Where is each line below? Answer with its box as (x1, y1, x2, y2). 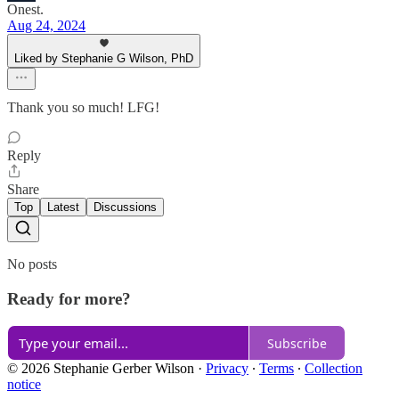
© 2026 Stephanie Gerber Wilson (7, 361, 194, 377)
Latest (47, 199, 79, 214)
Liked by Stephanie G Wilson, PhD (14, 51, 193, 65)
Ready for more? (7, 289, 131, 308)
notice (7, 377, 41, 393)
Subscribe (267, 334, 327, 352)
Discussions (94, 199, 157, 214)
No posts (7, 256, 57, 272)
